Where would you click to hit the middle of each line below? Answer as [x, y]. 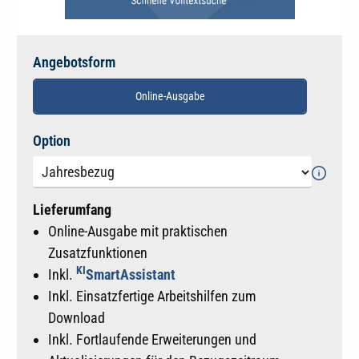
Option [52, 141]
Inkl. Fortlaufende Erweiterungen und [152, 339]
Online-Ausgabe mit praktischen [138, 231]
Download [77, 317]
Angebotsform [74, 63]
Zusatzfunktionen [98, 252]
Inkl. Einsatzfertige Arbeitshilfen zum [152, 296]
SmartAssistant [131, 274]
